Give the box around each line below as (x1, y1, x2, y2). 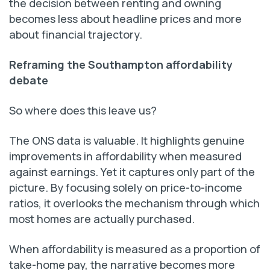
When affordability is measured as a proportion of (9, 242, 260, 257)
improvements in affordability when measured (9, 149, 242, 164)
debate (9, 73, 48, 88)
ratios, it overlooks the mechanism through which (9, 196, 260, 211)
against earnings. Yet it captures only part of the (9, 165, 255, 180)
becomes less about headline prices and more (9, 11, 242, 27)
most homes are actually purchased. (9, 212, 195, 227)
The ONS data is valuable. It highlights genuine (9, 133, 245, 148)
